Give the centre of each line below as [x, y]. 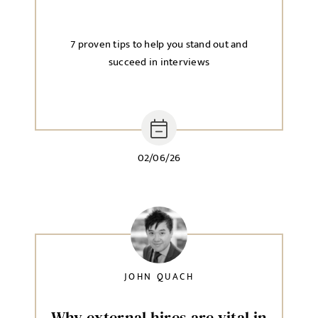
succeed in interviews [159, 62]
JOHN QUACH [159, 277]
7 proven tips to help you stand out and [159, 44]
